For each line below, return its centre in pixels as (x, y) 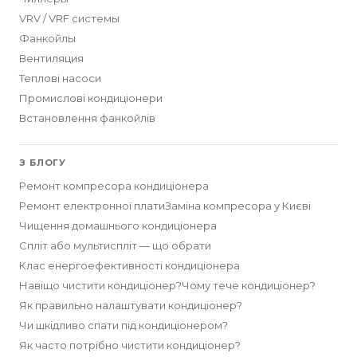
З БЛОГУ (43, 163)
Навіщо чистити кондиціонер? (100, 285)
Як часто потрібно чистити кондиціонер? (130, 345)
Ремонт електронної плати (92, 206)
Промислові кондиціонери (91, 98)
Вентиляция (51, 58)
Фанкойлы (47, 38)
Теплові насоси (60, 78)
